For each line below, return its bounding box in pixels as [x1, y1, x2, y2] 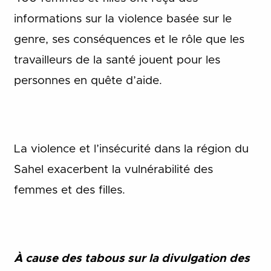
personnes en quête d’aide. [13, 74, 162, 87]
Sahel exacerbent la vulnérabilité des [13, 163, 213, 175]
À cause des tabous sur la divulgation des [13, 252, 250, 264]
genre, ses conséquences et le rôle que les [13, 33, 244, 45]
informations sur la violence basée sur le [13, 13, 232, 25]
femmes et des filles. [13, 184, 125, 196]
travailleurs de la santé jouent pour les [13, 54, 220, 66]
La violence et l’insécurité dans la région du [13, 143, 249, 155]
